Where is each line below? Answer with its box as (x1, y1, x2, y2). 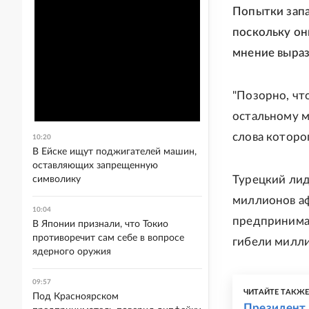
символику (32, 175, 81, 184)
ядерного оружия (32, 247, 111, 257)
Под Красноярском (32, 292, 119, 301)
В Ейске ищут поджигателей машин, (32, 147, 197, 157)
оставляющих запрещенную (32, 161, 158, 170)
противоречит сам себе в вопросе (32, 233, 184, 243)
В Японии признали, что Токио (32, 219, 168, 229)
